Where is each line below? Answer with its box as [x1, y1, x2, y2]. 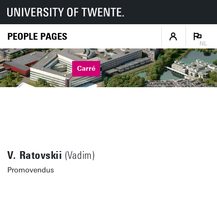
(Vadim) [62, 149, 94, 162]
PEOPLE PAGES [7, 30, 67, 42]
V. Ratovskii [7, 149, 62, 162]
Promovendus [7, 166, 54, 174]
